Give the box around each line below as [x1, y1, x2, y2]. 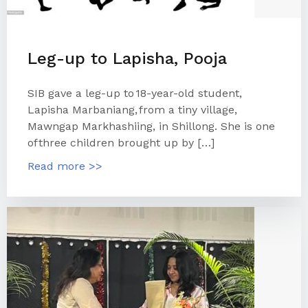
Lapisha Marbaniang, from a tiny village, [27, 103, 237, 116]
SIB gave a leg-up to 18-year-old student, [27, 87, 242, 100]
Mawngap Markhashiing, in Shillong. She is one [27, 120, 275, 133]
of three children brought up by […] [27, 136, 214, 149]
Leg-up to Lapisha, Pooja [27, 49, 227, 68]
